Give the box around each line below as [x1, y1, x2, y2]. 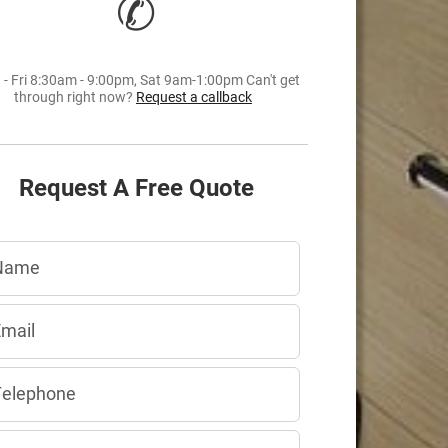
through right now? [14, 87, 136, 106]
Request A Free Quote [18, 171, 254, 204]
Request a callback [136, 87, 252, 106]
